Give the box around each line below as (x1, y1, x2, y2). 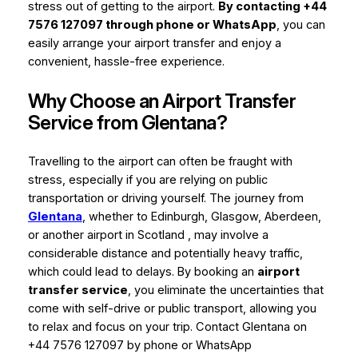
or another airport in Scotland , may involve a (27, 228, 268, 243)
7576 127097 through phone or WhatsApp (27, 18, 276, 33)
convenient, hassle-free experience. (27, 54, 225, 70)
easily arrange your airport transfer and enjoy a (27, 36, 281, 51)
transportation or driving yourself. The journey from (27, 191, 304, 206)
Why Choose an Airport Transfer (27, 89, 296, 113)
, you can (276, 18, 325, 33)
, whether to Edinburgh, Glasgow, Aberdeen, (82, 209, 321, 225)
